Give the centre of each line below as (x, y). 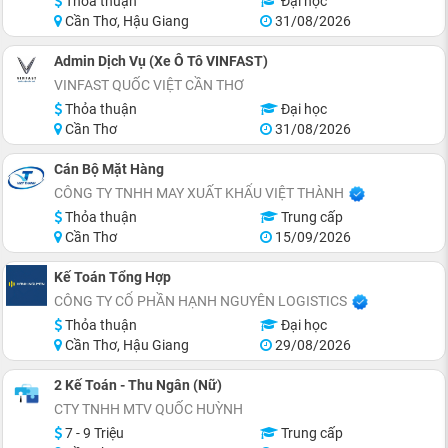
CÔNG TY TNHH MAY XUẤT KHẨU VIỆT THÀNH (199, 193)
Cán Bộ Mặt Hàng (109, 169)
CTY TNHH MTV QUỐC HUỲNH (148, 409)
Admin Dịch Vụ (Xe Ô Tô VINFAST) (161, 61)
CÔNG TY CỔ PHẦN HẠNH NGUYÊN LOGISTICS (200, 301)
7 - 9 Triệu (93, 433)
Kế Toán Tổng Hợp (112, 277)
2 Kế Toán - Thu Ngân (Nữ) (138, 385)
